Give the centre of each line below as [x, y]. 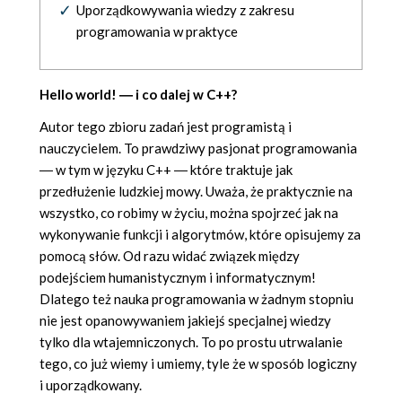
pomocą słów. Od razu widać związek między [170, 256]
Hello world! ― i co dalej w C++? [138, 95]
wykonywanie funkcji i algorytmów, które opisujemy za [200, 235]
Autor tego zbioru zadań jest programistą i [166, 127]
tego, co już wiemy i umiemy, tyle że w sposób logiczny [198, 364]
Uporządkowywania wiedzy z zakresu [185, 10]
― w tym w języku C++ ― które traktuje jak [166, 170]
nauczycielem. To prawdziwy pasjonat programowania [198, 149]
